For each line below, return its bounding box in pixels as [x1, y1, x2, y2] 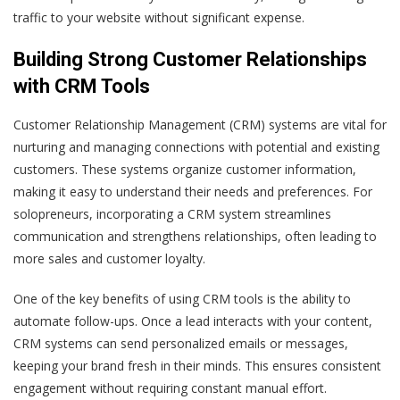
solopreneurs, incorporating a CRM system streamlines [13, 204, 331, 222]
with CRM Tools [13, 74, 150, 97]
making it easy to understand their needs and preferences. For [13, 182, 372, 200]
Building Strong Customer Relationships [13, 47, 367, 71]
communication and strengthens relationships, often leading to [13, 227, 377, 245]
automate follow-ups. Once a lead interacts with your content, [13, 312, 372, 329]
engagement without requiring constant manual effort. [13, 379, 327, 396]
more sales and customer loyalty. [13, 249, 205, 267]
